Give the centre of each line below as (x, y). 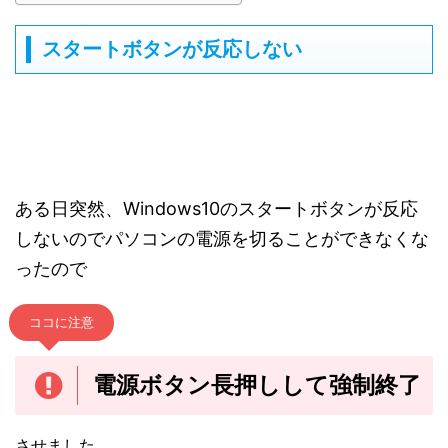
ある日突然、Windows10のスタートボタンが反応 (216, 208)
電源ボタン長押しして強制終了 (257, 385)
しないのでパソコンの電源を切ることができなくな (222, 238)
